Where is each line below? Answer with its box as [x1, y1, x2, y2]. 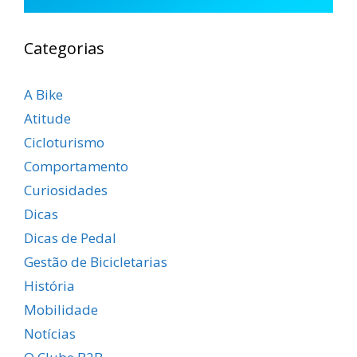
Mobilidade [24, 300, 98, 319]
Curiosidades [24, 180, 108, 199]
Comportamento [24, 156, 128, 175]
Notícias [24, 324, 76, 343]
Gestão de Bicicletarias [24, 252, 167, 271]
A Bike [24, 84, 63, 104]
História [24, 276, 75, 295]
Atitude [24, 108, 71, 127]
